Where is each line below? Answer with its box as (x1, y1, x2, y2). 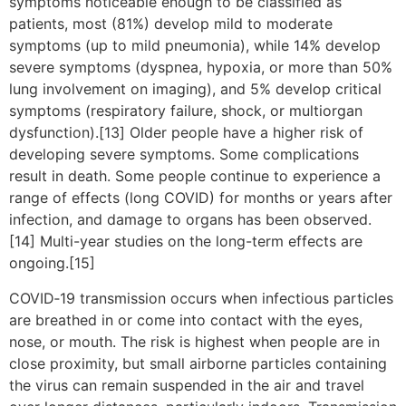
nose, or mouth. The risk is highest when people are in (9, 332, 380, 351)
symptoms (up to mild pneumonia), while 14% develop (9, 36, 381, 55)
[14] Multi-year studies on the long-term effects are (9, 232, 362, 251)
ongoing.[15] (9, 254, 95, 273)
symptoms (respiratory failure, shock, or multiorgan (9, 101, 362, 121)
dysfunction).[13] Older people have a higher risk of (9, 123, 363, 142)
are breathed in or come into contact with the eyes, (9, 310, 362, 329)
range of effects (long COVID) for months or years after (9, 188, 392, 208)
